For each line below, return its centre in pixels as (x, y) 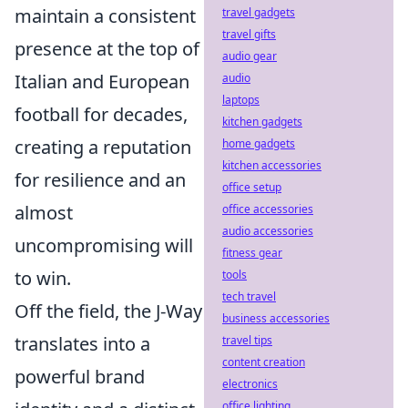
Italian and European (102, 82)
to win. (43, 278)
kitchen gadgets (262, 122)
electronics (250, 384)
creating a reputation (103, 147)
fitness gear (252, 253)
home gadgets (259, 143)
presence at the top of (107, 49)
